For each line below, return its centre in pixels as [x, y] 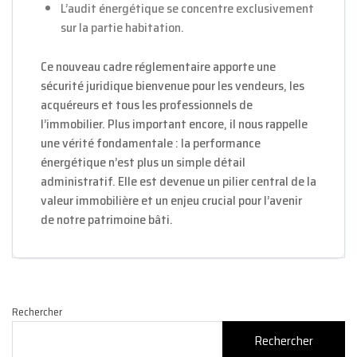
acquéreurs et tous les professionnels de [147, 105]
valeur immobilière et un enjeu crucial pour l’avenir [171, 201]
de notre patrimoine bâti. [107, 220]
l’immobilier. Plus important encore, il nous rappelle [174, 124]
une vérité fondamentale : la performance [151, 143]
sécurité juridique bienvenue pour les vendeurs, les [173, 86]
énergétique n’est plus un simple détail [143, 163]
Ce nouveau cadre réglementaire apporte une [158, 67]
